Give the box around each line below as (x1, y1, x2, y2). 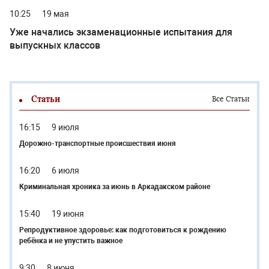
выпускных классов (10, 40, 100, 52)
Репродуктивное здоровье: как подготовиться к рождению (19, 226, 226, 235)
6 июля (52, 166, 79, 176)
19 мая (42, 9, 69, 19)
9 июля (52, 122, 79, 133)
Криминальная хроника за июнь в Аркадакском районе (19, 183, 210, 192)
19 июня (52, 209, 84, 219)
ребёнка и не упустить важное (19, 237, 122, 246)
